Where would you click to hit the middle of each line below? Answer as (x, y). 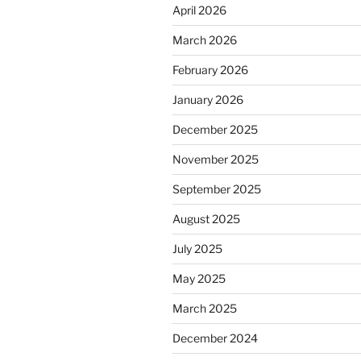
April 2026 (199, 10)
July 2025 (197, 248)
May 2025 (199, 278)
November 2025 (216, 159)
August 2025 (206, 218)
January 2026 (208, 99)
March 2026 (205, 39)
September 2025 (217, 189)
